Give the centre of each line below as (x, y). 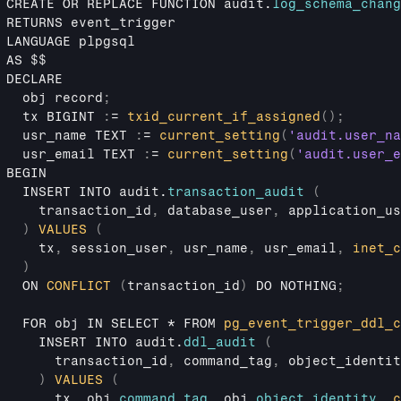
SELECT (135, 324)
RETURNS (38, 23)
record (79, 98)
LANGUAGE (43, 42)
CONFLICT (79, 286)
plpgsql (107, 42)
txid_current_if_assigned (224, 117)
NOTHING (308, 286)
